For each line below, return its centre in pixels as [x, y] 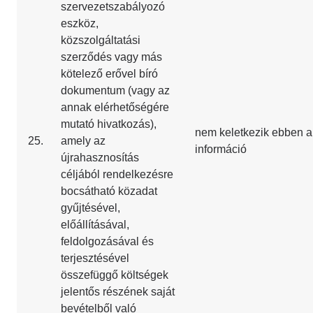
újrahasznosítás [100, 158]
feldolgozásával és [107, 241]
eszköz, [80, 23]
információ [221, 149]
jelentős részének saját [118, 292]
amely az [83, 141]
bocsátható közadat [109, 191]
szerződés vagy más [111, 57]
